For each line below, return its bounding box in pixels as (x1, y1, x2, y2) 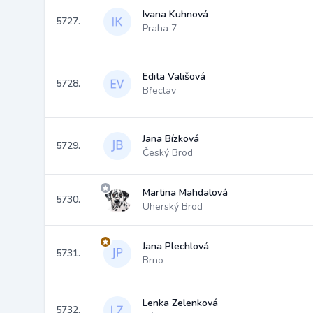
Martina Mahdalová (143, 186, 228, 199)
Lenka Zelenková (143, 296, 218, 310)
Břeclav (143, 84, 176, 97)
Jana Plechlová (143, 240, 209, 253)
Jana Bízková (143, 132, 199, 145)
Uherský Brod (143, 200, 203, 213)
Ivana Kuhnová (143, 8, 208, 21)
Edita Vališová (143, 70, 205, 83)
